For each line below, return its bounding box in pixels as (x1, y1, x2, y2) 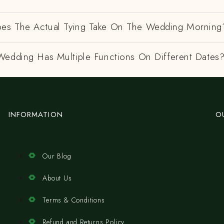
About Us (42, 173, 72, 183)
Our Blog (42, 151, 71, 161)
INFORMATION (8, 109, 63, 120)
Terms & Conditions (42, 195, 105, 205)
